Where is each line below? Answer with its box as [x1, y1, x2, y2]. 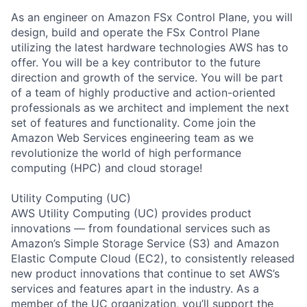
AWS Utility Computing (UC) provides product [11, 206, 251, 220]
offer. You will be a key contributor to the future [11, 55, 260, 69]
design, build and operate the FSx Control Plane [11, 25, 260, 39]
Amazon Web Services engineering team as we [11, 130, 254, 145]
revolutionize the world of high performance [11, 145, 241, 160]
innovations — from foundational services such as [11, 221, 270, 235]
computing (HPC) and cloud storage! [11, 160, 202, 175]
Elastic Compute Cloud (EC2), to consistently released [11, 251, 295, 265]
